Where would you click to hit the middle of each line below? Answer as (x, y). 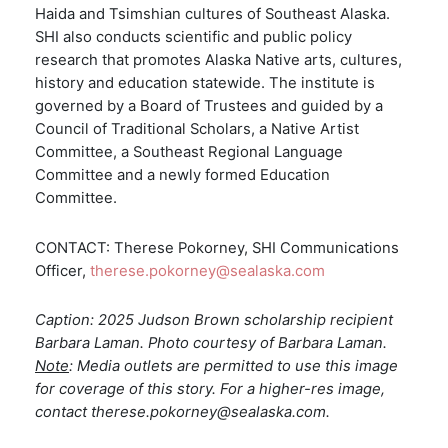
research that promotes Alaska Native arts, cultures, (218, 60)
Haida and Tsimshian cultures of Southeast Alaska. (212, 14)
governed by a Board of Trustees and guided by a (209, 106)
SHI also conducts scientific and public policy (193, 37)
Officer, (62, 270)
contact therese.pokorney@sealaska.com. (182, 411)
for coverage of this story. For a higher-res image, (210, 388)
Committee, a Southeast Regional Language (189, 152)
